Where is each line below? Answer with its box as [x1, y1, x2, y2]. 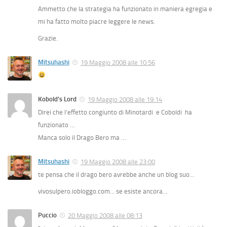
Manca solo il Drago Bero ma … [38, 133, 127, 141]
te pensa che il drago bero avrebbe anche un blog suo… [38, 170, 194, 178]
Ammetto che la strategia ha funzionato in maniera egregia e [38, 5, 212, 13]
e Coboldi [155, 108, 183, 116]
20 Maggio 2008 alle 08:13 [68, 211, 142, 219]
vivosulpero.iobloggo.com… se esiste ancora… [38, 187, 167, 195]
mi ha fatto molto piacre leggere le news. [38, 18, 155, 26]
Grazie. [38, 34, 58, 43]
